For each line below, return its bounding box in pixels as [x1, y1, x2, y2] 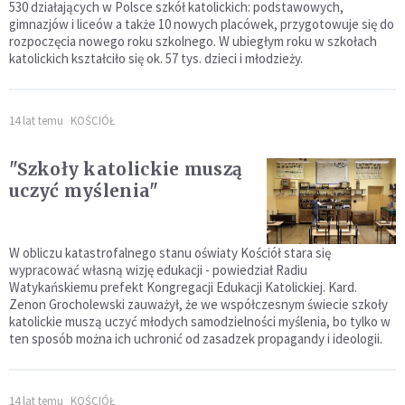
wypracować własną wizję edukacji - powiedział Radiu [9, 260, 307, 278]
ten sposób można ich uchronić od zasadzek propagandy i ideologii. [9, 329, 382, 347]
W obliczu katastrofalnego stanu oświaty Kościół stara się [9, 243, 331, 261]
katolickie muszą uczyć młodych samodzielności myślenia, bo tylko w [9, 312, 391, 330]
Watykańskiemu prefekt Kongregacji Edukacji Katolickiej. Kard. [9, 278, 357, 296]
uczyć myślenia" [9, 179, 159, 202]
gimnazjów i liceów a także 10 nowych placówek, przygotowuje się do [9, 14, 394, 33]
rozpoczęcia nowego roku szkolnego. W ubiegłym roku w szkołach [9, 32, 377, 50]
